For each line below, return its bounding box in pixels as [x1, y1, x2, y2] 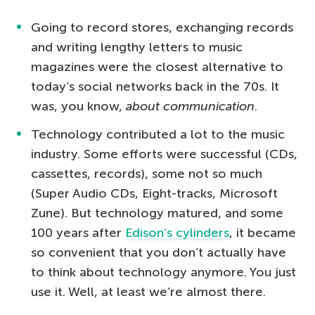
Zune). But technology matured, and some [31, 205, 283, 221]
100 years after [31, 224, 125, 240]
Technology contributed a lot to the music [31, 126, 285, 142]
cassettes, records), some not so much [31, 165, 262, 181]
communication [163, 98, 255, 114]
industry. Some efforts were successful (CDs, [31, 146, 297, 162]
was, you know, [31, 98, 126, 114]
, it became [229, 224, 296, 240]
